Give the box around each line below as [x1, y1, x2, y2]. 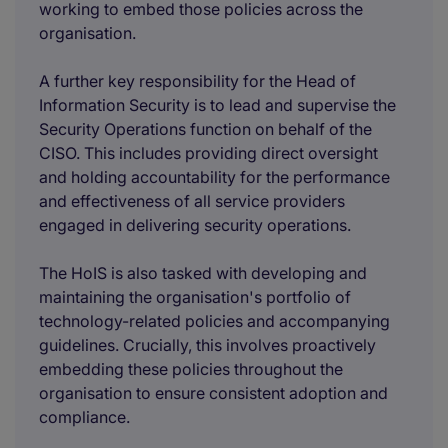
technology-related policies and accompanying [39, 311, 390, 331]
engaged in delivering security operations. [39, 215, 351, 235]
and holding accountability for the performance [39, 167, 390, 187]
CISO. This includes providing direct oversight [39, 143, 378, 163]
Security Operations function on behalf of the [39, 119, 372, 139]
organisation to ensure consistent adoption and [39, 383, 388, 403]
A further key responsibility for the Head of [39, 71, 356, 91]
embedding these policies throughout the [39, 359, 343, 379]
